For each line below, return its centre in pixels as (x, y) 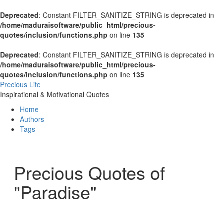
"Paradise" (55, 192)
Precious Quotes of (89, 172)
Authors (32, 119)
